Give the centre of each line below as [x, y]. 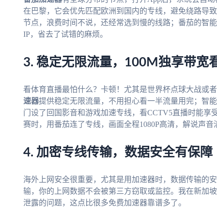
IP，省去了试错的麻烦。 [65, 34]
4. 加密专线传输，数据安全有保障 [118, 153]
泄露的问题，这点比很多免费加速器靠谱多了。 [105, 203]
